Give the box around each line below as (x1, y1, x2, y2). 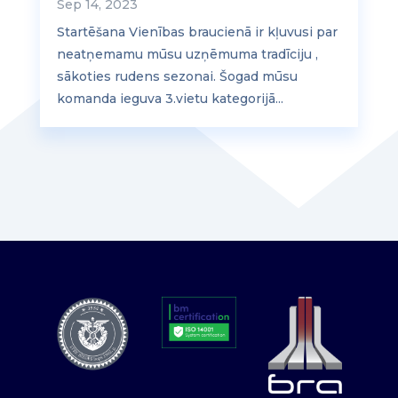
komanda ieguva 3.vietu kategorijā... (56, 91, 283, 107)
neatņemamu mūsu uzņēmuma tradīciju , (56, 46, 318, 63)
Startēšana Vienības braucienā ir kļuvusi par (56, 24, 338, 41)
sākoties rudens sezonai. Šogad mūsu (56, 68, 298, 85)
